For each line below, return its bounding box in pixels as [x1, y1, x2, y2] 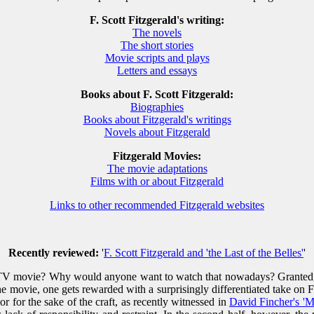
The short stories [121, 39, 193, 52]
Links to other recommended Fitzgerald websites [50, 199, 264, 212]
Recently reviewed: [8, 247, 99, 259]
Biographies [130, 101, 184, 114]
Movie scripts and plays [104, 52, 210, 64]
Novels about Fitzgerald [104, 126, 210, 139]
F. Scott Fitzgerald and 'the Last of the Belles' [104, 247, 303, 259]
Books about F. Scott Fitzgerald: [81, 88, 233, 101]
